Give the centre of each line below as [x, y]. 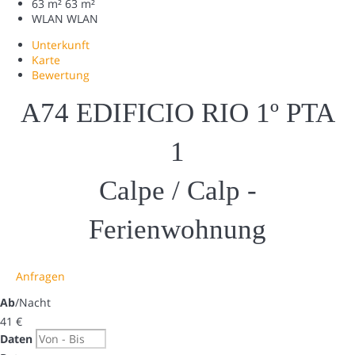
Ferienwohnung [177, 230]
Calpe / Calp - [177, 191]
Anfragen [40, 277]
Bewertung [61, 75]
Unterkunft [61, 45]
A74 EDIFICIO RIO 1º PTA [177, 113]
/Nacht [33, 303]
